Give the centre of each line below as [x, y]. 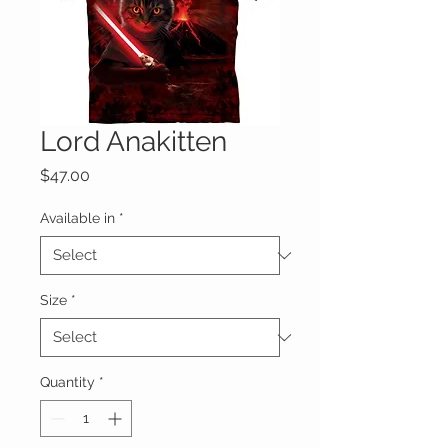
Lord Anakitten [133, 142]
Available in [77, 218]
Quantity [67, 382]
